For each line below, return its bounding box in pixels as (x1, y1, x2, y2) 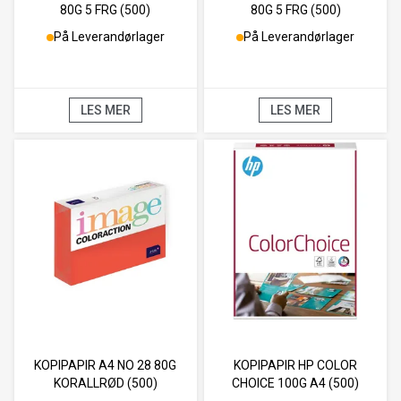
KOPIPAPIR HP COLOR (234, 358, 358, 373)
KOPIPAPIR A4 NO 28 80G (34, 358, 177, 373)
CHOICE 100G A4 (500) (232, 376, 360, 391)
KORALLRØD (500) (53, 376, 158, 391)
